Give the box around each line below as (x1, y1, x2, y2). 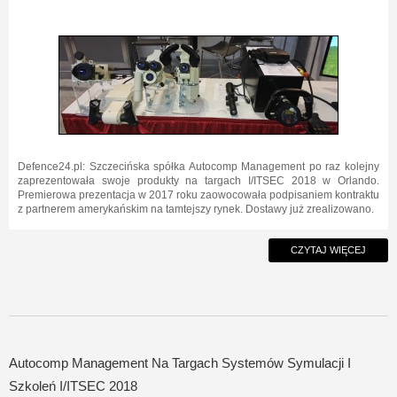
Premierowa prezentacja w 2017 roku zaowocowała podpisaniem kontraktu (18, 189, 379, 201)
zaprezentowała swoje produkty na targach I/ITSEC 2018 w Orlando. (18, 175, 379, 187)
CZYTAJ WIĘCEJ (291, 245, 366, 255)
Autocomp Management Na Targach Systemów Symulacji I (9, 355, 351, 370)
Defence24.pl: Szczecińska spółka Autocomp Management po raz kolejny (18, 160, 379, 173)
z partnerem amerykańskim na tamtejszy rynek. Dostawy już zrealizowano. (18, 203, 374, 215)
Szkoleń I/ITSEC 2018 (9, 378, 137, 393)
